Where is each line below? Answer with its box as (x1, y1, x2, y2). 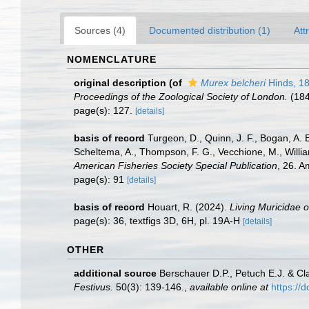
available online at (190, 281, 268, 292)
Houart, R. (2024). (148, 201, 230, 212)
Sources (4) (74, 25, 126, 36)
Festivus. (74, 281, 113, 292)
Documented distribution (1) (149, 25, 270, 36)
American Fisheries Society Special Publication (74, 160, 277, 171)
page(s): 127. (74, 105, 135, 116)
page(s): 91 (74, 174, 127, 185)
